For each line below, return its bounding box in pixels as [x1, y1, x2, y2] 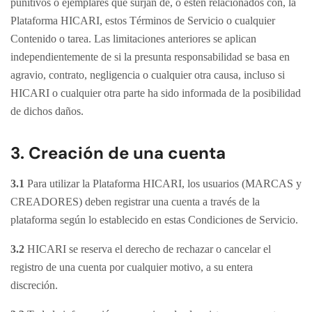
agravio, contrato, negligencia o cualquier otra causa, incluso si [10, 69, 285, 81]
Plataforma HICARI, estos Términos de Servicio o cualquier [10, 15, 275, 26]
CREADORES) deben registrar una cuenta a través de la [10, 196, 260, 208]
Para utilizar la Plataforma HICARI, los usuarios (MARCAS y [24, 178, 302, 189]
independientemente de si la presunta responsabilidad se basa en [10, 51, 290, 63]
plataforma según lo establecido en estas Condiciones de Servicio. [10, 214, 298, 226]
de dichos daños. [10, 105, 84, 117]
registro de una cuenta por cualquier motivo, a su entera [10, 261, 253, 273]
